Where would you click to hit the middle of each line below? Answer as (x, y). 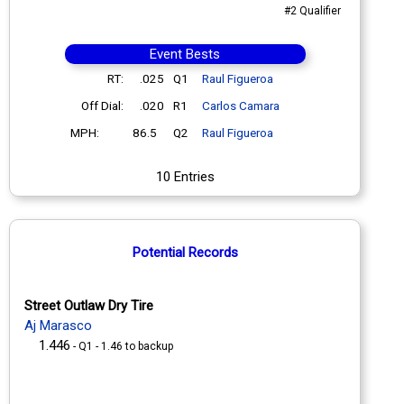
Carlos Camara (240, 105)
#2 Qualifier (312, 10)
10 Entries (185, 176)
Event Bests (185, 54)
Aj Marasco (58, 325)
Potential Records (185, 252)
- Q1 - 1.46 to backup (122, 346)
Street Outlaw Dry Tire (89, 305)
